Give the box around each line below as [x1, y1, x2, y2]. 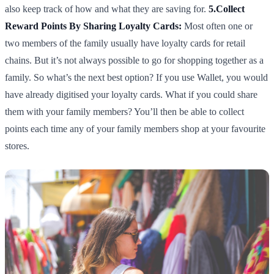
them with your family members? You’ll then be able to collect [5, 106, 244, 117]
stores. [5, 141, 29, 152]
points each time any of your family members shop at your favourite [5, 124, 265, 135]
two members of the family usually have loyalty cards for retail [5, 38, 245, 49]
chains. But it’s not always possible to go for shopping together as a [5, 55, 264, 66]
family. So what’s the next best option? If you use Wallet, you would [5, 72, 268, 83]
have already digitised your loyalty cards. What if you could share [5, 89, 257, 100]
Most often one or [182, 21, 253, 32]
